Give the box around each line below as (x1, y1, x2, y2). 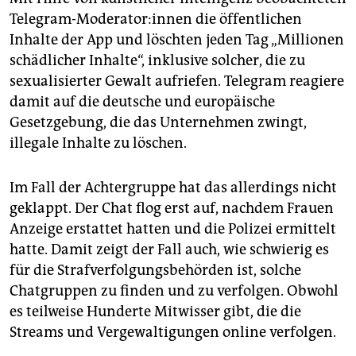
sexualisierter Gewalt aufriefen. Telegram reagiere (10, 72, 344, 91)
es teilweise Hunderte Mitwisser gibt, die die (10, 303, 301, 321)
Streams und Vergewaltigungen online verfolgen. (10, 323, 336, 342)
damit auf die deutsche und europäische (10, 93, 275, 111)
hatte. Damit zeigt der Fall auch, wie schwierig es (10, 241, 329, 259)
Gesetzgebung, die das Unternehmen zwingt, (10, 114, 307, 132)
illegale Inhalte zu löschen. (10, 134, 187, 153)
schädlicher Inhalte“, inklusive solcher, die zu (10, 52, 305, 70)
